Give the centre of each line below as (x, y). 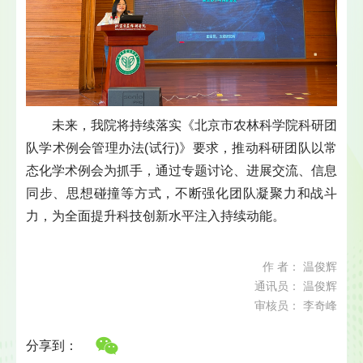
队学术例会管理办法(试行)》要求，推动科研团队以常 (181, 147)
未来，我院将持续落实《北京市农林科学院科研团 (194, 125)
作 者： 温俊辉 (300, 267)
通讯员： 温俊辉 (296, 286)
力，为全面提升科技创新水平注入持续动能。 (156, 216)
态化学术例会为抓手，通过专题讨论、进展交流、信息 (181, 170)
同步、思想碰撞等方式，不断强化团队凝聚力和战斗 (181, 193)
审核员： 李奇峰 (296, 305)
